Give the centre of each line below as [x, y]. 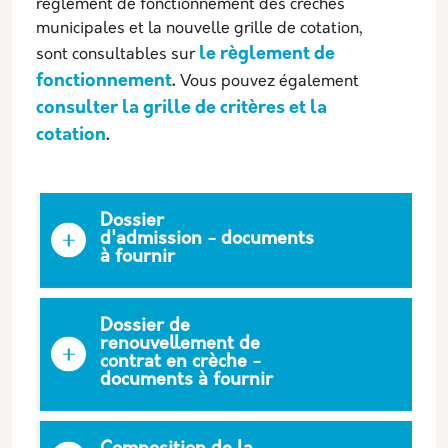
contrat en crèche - [180, 362]
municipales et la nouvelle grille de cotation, [199, 28]
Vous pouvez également [267, 81]
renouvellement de [180, 344]
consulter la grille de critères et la [181, 108]
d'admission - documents [207, 239]
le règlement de [267, 54]
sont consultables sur [115, 54]
